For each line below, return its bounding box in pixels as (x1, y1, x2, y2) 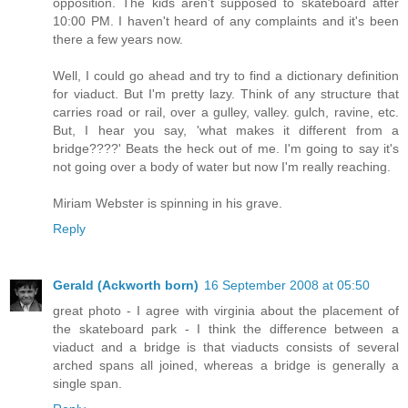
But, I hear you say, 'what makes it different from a (53, 123, 399, 138)
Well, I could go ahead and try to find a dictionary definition (53, 68, 399, 84)
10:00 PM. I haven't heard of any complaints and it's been (53, 14, 399, 29)
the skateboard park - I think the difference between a (53, 321, 399, 337)
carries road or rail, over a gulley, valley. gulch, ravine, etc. (53, 105, 399, 120)
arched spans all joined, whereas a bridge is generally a (53, 358, 399, 373)
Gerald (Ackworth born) (53, 278, 199, 293)
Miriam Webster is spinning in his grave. (53, 196, 282, 211)
